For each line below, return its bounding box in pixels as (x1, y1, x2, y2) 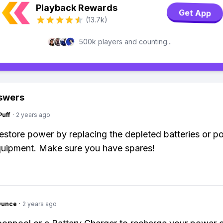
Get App (178, 6, 212, 19)
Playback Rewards (36, 2, 117, 13)
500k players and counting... (79, 37, 172, 46)
